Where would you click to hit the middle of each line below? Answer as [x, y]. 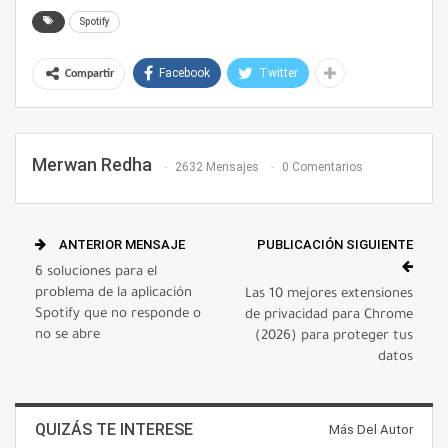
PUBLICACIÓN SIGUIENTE [335, 245]
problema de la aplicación [113, 294]
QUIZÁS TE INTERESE [114, 430]
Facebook [184, 73]
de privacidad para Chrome [329, 316]
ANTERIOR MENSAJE [120, 245]
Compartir [89, 74]
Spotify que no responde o [118, 315]
